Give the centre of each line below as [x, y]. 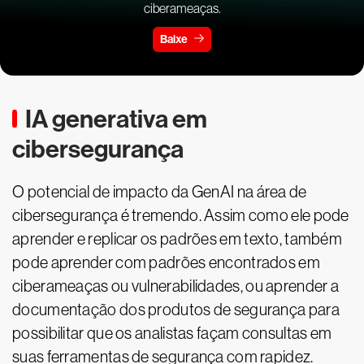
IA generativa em [116, 119]
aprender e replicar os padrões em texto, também [178, 239]
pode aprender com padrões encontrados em [166, 263]
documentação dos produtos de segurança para [176, 310]
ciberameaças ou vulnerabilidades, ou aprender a [176, 286]
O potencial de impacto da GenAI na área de [160, 192]
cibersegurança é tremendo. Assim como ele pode [181, 216]
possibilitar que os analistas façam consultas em [172, 334]
